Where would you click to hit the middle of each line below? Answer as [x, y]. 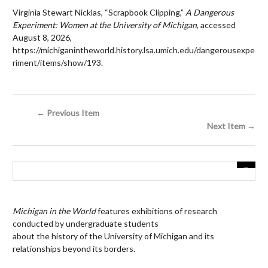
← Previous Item [68, 113]
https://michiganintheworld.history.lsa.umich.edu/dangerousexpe [134, 50]
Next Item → [231, 126]
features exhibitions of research [156, 211]
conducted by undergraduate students [86, 224]
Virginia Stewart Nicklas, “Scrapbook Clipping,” [99, 13]
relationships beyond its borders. [74, 249]
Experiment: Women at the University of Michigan [105, 25]
